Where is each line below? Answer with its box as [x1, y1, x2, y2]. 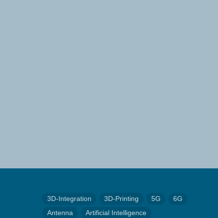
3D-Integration [47, 195, 91, 202]
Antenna [47, 209, 73, 217]
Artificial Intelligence [86, 209, 146, 217]
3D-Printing [104, 195, 139, 202]
